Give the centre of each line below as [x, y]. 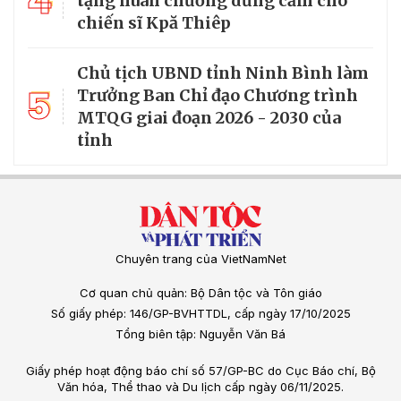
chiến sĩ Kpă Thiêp [154, 23]
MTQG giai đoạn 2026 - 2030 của [209, 118]
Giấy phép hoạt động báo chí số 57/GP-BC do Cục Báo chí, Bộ [200, 371]
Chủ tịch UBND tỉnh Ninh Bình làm [223, 73]
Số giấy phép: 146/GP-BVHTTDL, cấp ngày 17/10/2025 [200, 314]
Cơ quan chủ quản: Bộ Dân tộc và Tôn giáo [200, 293]
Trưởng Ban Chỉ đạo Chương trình [218, 96]
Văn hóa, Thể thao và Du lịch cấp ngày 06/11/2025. [200, 387]
